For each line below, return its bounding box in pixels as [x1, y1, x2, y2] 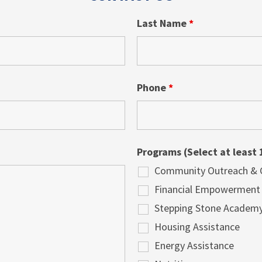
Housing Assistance [154, 220, 240, 234]
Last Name [137, 16, 189, 30]
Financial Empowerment [154, 182, 260, 196]
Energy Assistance [154, 239, 234, 253]
